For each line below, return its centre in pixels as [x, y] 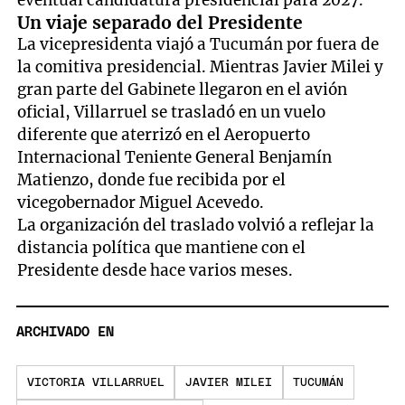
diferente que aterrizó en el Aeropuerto [164, 135]
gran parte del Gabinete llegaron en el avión [183, 90]
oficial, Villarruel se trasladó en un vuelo [172, 113]
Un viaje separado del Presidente [160, 23]
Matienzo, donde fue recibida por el [152, 180]
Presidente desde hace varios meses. [155, 271]
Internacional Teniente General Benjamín [175, 158]
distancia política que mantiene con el [162, 248]
